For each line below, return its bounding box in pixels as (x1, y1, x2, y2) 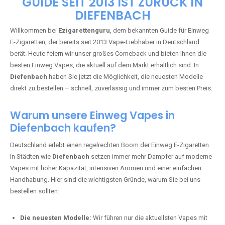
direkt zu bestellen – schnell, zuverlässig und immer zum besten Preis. (10, 183, 212, 190)
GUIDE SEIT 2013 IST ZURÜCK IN (22, 92, 203, 109)
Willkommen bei (10, 125, 58, 133)
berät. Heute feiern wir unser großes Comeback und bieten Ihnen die (10, 148, 206, 156)
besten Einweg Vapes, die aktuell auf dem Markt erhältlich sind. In (10, 160, 199, 167)
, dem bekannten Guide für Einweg (110, 125, 209, 133)
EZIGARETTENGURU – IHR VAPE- (18, 79, 207, 96)
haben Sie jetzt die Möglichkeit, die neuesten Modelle (47, 171, 203, 179)
